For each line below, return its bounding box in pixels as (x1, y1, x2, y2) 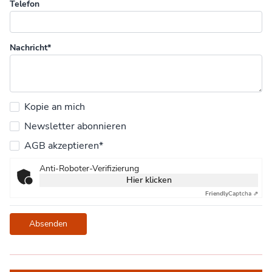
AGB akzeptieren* (24, 139, 103, 153)
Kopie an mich (24, 100, 85, 114)
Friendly (205, 189, 228, 199)
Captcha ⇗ (228, 189, 258, 199)
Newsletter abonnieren (24, 120, 126, 134)
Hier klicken (126, 174, 172, 186)
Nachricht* (10, 42, 51, 54)
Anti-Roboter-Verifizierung (39, 163, 139, 175)
